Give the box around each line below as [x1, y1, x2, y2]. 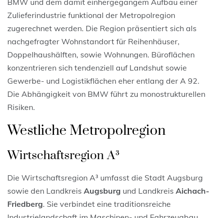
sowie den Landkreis [7, 185, 84, 196]
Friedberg [7, 199, 43, 209]
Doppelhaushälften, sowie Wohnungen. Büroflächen [7, 49, 195, 59]
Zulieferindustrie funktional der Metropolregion [7, 10, 175, 20]
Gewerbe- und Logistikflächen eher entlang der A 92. [7, 75, 200, 86]
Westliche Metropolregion [7, 122, 166, 139]
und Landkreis [123, 185, 176, 196]
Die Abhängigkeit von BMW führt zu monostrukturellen [7, 89, 205, 99]
